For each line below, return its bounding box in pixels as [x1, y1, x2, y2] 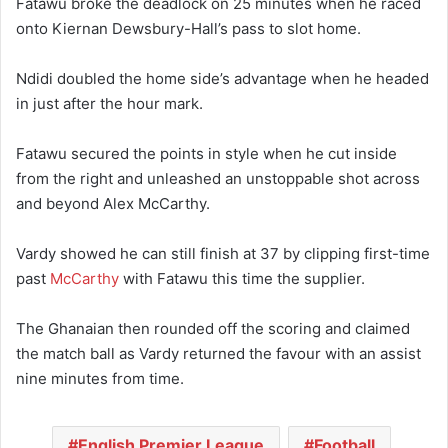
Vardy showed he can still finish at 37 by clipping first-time [16, 243, 430, 263]
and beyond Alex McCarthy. [16, 193, 210, 213]
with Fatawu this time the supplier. [119, 268, 365, 288]
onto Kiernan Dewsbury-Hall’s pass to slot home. [16, 18, 361, 38]
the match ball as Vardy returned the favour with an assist [16, 343, 421, 363]
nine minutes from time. [16, 368, 184, 388]
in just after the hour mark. [16, 93, 203, 113]
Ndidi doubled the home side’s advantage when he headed [16, 68, 429, 88]
